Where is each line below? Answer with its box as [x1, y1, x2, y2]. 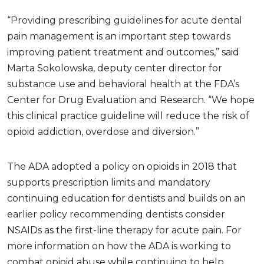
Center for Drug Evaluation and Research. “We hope [7, 94, 255, 105]
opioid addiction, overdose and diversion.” [7, 126, 199, 137]
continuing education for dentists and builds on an [7, 192, 246, 204]
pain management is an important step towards [7, 30, 230, 42]
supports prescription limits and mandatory [7, 176, 210, 188]
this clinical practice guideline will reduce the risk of [7, 110, 249, 121]
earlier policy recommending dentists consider [7, 208, 225, 220]
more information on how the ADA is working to [7, 240, 231, 252]
